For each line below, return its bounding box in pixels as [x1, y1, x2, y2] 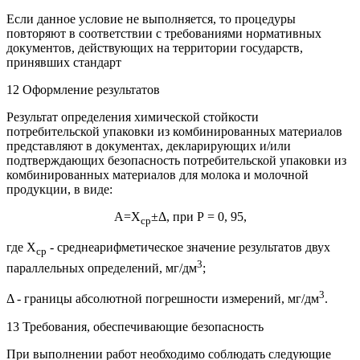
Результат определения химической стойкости [6, 109, 259, 124]
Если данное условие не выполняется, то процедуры [6, 11, 296, 26]
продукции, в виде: [6, 182, 112, 196]
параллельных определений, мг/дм [6, 261, 197, 276]
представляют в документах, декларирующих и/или [6, 138, 291, 153]
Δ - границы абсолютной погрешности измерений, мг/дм [6, 292, 319, 306]
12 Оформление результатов [6, 82, 160, 96]
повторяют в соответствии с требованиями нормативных [6, 26, 321, 40]
